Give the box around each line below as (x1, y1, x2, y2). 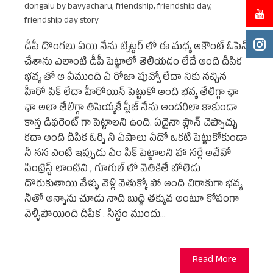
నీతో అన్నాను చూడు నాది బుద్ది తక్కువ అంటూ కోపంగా (24, 193, 239, 208)
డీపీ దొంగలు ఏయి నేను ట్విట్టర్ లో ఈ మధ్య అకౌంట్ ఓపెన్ (24, 40, 249, 55)
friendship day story (24, 14, 99, 28)
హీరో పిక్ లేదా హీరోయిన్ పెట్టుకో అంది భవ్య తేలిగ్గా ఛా (24, 86, 239, 101)
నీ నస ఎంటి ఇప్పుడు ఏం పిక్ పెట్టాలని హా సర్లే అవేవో (24, 147, 231, 162)
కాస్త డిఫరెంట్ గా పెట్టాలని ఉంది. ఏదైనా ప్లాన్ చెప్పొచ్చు (24, 116, 238, 132)
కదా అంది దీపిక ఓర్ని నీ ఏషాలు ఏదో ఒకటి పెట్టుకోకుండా (24, 132, 247, 147)
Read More (193, 253, 236, 268)
